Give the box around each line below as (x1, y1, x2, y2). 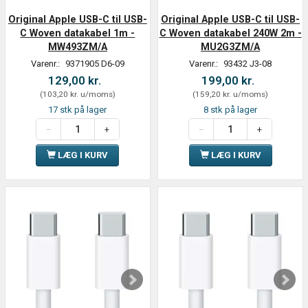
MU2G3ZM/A (201, 41, 261, 53)
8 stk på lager (203, 104, 258, 115)
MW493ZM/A (47, 41, 107, 53)
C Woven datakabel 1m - (20, 27, 135, 39)
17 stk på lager (48, 104, 107, 115)
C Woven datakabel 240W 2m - (159, 27, 302, 39)
